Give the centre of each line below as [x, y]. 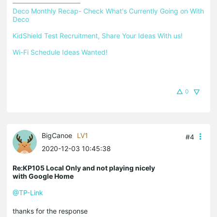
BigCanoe [57, 135]
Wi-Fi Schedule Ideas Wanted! [60, 52]
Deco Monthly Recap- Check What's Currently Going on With [108, 11]
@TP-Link [28, 192]
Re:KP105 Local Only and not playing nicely [84, 168]
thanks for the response [50, 211]
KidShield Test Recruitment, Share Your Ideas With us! [98, 35]
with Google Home [43, 176]
